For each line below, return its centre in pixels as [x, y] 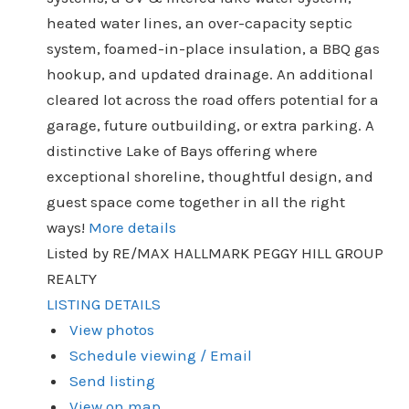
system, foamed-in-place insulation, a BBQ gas [213, 48]
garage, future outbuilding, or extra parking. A [210, 125]
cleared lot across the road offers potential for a [212, 99]
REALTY [71, 278]
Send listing [113, 380]
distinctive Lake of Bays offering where [182, 150]
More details [132, 227]
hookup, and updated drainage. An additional [210, 73]
